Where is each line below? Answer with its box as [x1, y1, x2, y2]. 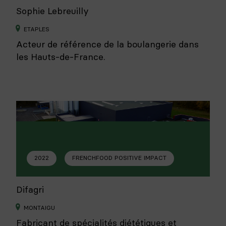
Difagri [16, 184, 44, 195]
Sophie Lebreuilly [16, 6, 89, 17]
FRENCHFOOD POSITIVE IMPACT [72, 154, 166, 162]
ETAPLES [24, 25, 49, 33]
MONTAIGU [24, 204, 55, 211]
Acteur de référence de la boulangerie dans [16, 38, 199, 50]
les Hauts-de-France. [16, 51, 105, 63]
